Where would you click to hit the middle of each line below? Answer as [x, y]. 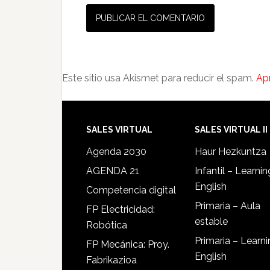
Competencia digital [131, 190]
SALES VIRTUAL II [231, 130]
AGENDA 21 [113, 171]
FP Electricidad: [121, 209]
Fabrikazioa [111, 260]
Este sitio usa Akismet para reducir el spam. [159, 78]
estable [211, 221]
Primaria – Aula [228, 206]
